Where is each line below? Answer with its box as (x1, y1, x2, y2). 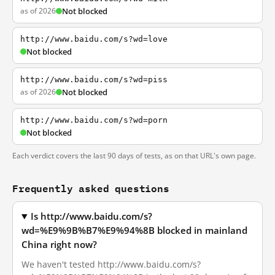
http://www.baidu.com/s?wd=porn (20, 115, 168, 125)
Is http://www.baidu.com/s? (31, 211, 153, 222)
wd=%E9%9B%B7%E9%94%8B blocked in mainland (21, 225, 247, 236)
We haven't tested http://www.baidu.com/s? (21, 258, 201, 270)
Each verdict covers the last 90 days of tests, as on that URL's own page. (12, 150, 256, 161)
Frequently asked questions (12, 180, 169, 196)
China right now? (21, 239, 97, 250)
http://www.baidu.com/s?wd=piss (20, 75, 168, 84)
